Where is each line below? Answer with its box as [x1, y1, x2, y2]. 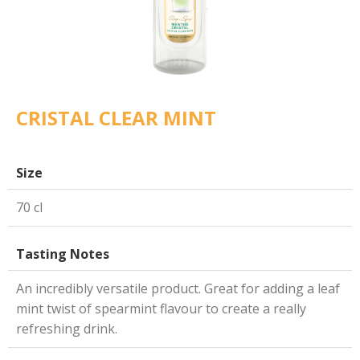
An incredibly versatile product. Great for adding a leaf [16, 279, 340, 297]
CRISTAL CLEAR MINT [16, 104, 216, 131]
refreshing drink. [16, 319, 117, 337]
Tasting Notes [16, 244, 109, 263]
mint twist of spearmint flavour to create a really [16, 299, 306, 317]
